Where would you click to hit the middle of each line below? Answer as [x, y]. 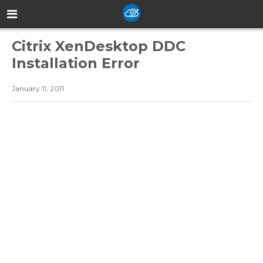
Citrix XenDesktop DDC [99, 46]
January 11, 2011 [38, 89]
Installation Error [76, 63]
